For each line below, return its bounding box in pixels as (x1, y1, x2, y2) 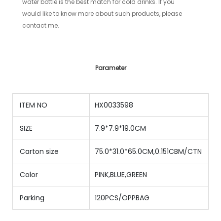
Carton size (18, 146, 59, 156)
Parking (18, 192, 44, 203)
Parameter (95, 63, 126, 72)
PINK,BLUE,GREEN (95, 169, 147, 180)
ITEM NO (18, 100, 47, 110)
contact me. (22, 21, 60, 30)
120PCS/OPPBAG (95, 192, 149, 203)
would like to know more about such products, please (22, 9, 183, 18)
